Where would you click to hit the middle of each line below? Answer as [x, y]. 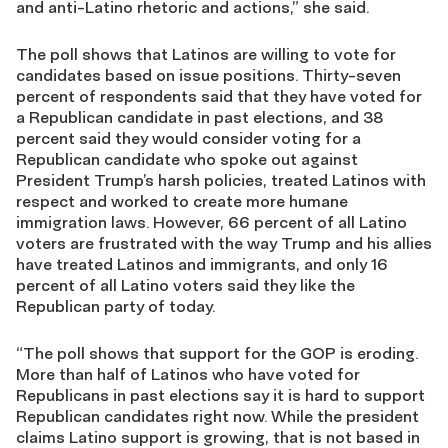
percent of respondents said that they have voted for [219, 96]
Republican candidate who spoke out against [187, 159]
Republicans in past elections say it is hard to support [220, 395]
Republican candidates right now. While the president [217, 416]
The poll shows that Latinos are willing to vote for [206, 54]
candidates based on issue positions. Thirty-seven [208, 75]
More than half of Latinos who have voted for [188, 374]
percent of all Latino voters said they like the [185, 285]
